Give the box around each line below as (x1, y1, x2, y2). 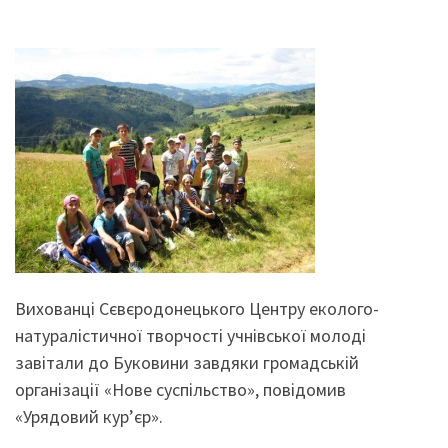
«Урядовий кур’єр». (15, 405, 163, 429)
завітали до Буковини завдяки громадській (15, 351, 359, 375)
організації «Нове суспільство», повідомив (15, 378, 346, 402)
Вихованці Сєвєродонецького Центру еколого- (15, 297, 379, 321)
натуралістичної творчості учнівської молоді (15, 324, 366, 348)
